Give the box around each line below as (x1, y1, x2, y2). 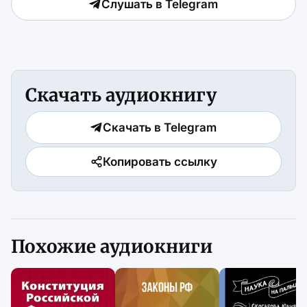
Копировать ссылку (102, 154, 217, 169)
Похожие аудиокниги (11, 235, 212, 258)
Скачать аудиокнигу (25, 84, 217, 107)
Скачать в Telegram (103, 121, 217, 135)
